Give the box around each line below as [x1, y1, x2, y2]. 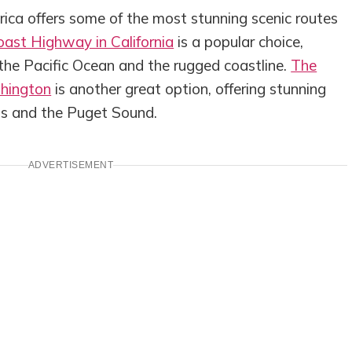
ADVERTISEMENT [27, 159, 114, 170]
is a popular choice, [174, 32, 304, 52]
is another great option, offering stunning [51, 79, 327, 99]
